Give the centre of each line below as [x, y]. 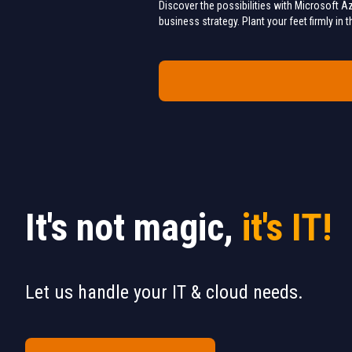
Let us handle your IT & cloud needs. [164, 292]
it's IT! [287, 227]
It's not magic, [134, 227]
